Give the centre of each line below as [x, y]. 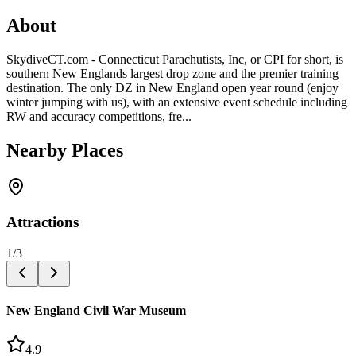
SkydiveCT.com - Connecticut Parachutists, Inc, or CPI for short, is [175, 59]
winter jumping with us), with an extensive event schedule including [177, 102]
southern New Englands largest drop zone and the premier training [172, 73]
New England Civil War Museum [96, 311]
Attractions [43, 222]
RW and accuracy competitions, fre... [99, 116]
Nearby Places [65, 150]
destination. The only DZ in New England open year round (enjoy [172, 87]
